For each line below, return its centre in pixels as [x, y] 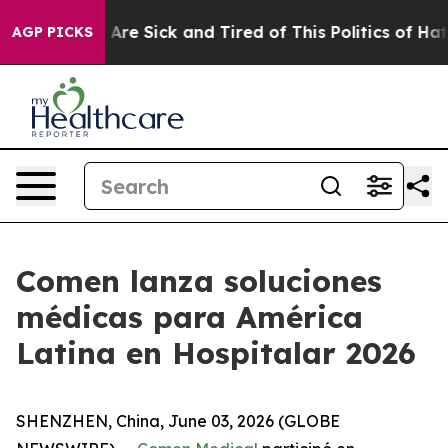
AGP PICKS [52, 32]
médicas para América [189, 317]
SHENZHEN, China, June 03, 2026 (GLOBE [178, 421]
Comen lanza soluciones [199, 281]
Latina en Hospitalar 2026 [216, 353]
